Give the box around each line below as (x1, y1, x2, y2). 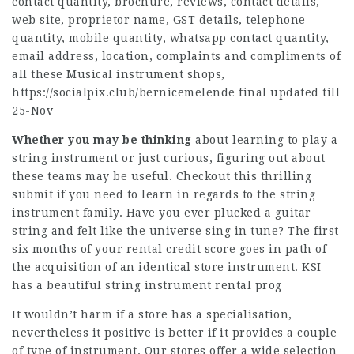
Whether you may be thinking (12, 134, 192, 146)
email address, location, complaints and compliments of (12, 50, 341, 62)
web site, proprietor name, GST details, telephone (12, 13, 306, 26)
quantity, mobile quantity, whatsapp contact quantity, (12, 32, 330, 44)
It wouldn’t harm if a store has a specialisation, (12, 308, 292, 321)
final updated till (235, 86, 340, 99)
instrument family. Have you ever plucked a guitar (12, 206, 311, 219)
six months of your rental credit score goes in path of (12, 243, 326, 255)
